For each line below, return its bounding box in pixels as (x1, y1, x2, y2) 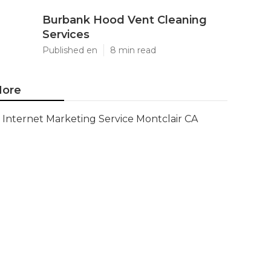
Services (42, 28, 90, 41)
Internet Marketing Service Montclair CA (2, 113, 198, 125)
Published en (42, 45, 97, 56)
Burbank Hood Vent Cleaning (42, 13, 207, 27)
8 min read (110, 45, 156, 56)
